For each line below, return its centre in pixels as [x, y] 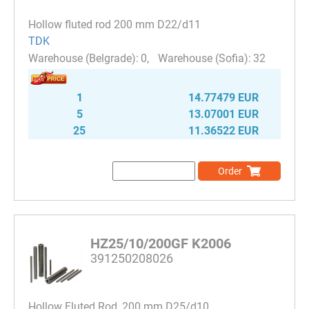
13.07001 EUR [223, 114]
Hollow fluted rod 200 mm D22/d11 [114, 24]
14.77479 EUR [223, 98]
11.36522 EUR [223, 131]
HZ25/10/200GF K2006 [161, 244]
